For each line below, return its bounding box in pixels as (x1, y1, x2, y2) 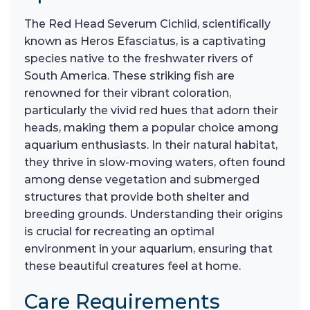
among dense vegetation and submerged (24, 172, 259, 186)
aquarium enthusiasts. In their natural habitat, (24, 138, 277, 152)
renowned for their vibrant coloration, (24, 86, 231, 100)
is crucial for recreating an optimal (24, 224, 215, 238)
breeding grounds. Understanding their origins (24, 207, 283, 221)
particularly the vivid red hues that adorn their (24, 103, 278, 117)
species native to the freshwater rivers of (24, 51, 253, 65)
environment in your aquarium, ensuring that (24, 241, 273, 255)
